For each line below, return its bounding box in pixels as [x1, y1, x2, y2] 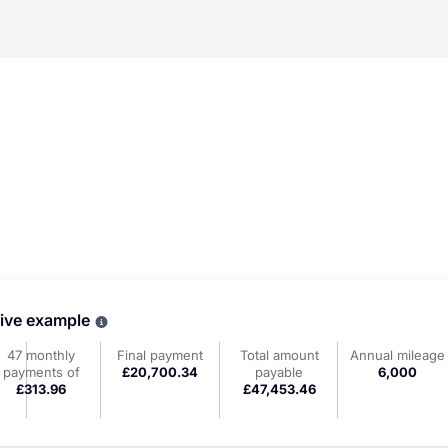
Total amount [239, 347, 319, 363]
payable [255, 364, 304, 380]
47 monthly [7, 347, 76, 363]
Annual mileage [350, 347, 446, 363]
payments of [2, 364, 80, 380]
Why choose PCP [108, 313, 206, 328]
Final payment [117, 347, 204, 363]
